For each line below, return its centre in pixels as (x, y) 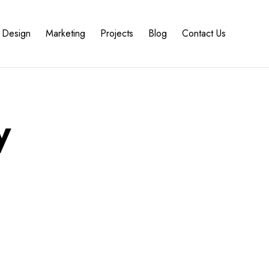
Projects (117, 33)
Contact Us (204, 33)
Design (16, 33)
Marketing (65, 33)
